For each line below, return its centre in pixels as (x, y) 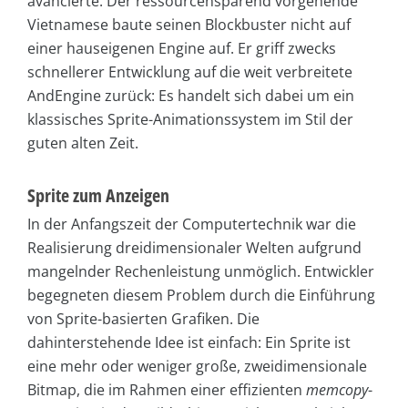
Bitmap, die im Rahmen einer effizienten (167, 390)
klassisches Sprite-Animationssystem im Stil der (190, 120)
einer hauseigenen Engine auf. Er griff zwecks (182, 49)
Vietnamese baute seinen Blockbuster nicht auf (189, 25)
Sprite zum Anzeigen (98, 196)
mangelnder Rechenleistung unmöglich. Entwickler (201, 272)
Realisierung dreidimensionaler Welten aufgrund (194, 248)
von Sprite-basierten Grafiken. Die (143, 319)
